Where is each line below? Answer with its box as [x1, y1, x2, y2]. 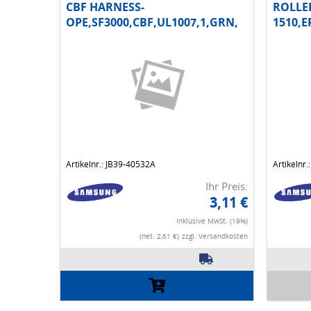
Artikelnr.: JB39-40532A [66, 158, 155, 171]
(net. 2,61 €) [139, 231, 179, 242]
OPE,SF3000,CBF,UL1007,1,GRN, [66, 15, 238, 31]
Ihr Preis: [205, 179, 248, 194]
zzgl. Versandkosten [181, 231, 248, 242]
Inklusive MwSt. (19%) [176, 216, 248, 226]
